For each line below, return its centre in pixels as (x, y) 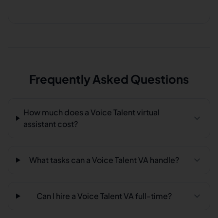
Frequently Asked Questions (109, 79)
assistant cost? (51, 124)
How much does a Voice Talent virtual (92, 112)
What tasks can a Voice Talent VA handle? (104, 160)
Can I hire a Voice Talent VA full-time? (104, 196)
